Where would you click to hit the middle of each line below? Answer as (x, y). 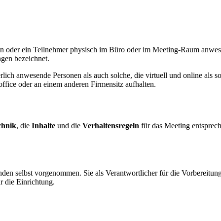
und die (69, 126)
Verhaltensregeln (111, 126)
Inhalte (43, 126)
